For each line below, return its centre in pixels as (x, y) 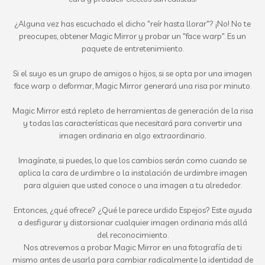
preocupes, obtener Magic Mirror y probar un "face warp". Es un (132, 36)
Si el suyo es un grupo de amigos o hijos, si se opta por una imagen (132, 73)
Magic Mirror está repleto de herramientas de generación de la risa (132, 111)
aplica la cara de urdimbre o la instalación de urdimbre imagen (132, 173)
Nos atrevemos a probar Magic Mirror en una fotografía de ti (132, 247)
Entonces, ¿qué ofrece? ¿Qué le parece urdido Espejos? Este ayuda (132, 210)
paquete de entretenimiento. (132, 49)
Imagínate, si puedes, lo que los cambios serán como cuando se (132, 160)
